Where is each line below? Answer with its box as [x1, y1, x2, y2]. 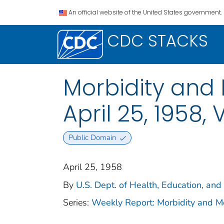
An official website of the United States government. [68, 8, 222, 16]
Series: [63, 196, 91, 209]
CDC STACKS [107, 29, 208, 52]
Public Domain [68, 132, 116, 143]
